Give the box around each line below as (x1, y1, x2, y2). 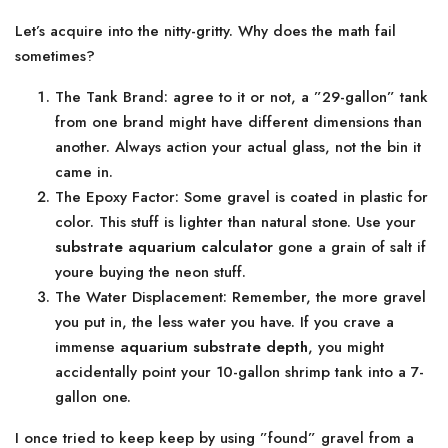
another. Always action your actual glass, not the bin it (55, 136, 421, 158)
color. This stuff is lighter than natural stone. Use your (55, 211, 416, 233)
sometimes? (15, 45, 95, 67)
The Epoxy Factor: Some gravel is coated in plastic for (55, 186, 428, 208)
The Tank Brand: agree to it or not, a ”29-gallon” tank (55, 86, 428, 108)
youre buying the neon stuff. (55, 261, 246, 283)
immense (55, 336, 120, 358)
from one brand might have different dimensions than (55, 111, 422, 133)
